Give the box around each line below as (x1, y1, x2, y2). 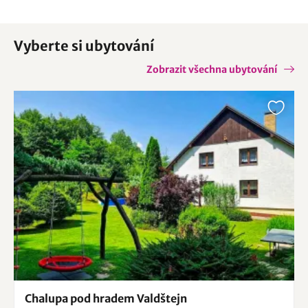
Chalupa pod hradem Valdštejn (25, 291, 187, 306)
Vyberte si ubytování (14, 36, 154, 54)
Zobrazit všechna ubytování (146, 63, 277, 76)
